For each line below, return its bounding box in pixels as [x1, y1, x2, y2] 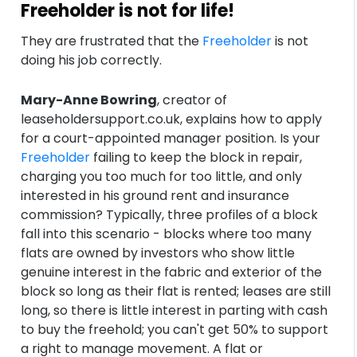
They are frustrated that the [21, 32, 203, 50]
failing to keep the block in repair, [90, 148, 303, 167]
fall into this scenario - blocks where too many [21, 225, 312, 243]
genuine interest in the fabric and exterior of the [21, 263, 323, 281]
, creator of [157, 91, 228, 109]
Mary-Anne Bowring [21, 91, 158, 109]
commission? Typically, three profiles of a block [21, 206, 319, 224]
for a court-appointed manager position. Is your [21, 129, 321, 147]
